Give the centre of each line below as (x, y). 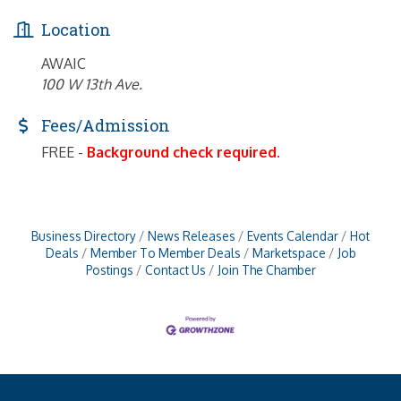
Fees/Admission (106, 126)
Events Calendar (293, 236)
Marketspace (289, 253)
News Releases (192, 236)
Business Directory (84, 236)
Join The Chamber (266, 270)
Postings (109, 270)
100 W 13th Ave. (92, 85)
